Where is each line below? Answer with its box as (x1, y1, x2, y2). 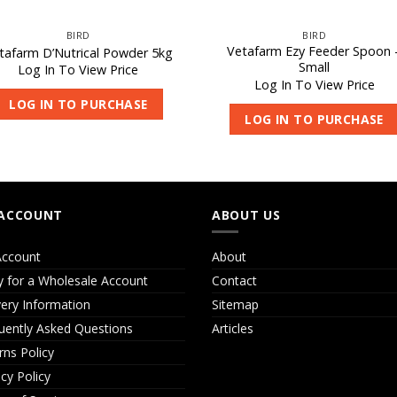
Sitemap (212, 295, 259, 313)
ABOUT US (212, 206, 281, 224)
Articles (212, 319, 253, 337)
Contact (212, 271, 257, 289)
